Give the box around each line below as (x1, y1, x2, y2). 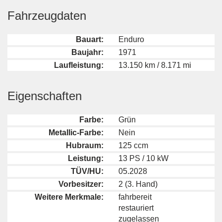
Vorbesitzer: (58, 180, 104, 189)
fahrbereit (118, 193, 152, 202)
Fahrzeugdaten (7, 9, 86, 23)
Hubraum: (66, 141, 104, 150)
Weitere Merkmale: (35, 193, 104, 202)
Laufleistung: (54, 61, 104, 70)
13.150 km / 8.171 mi (118, 61, 191, 70)
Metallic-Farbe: (49, 128, 104, 137)
